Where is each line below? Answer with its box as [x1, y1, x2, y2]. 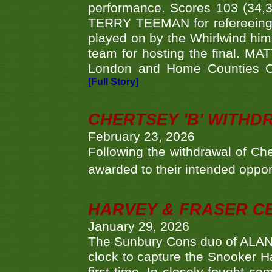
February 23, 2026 [88, 129, 195, 144]
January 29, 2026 [88, 219, 189, 234]
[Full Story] [88, 76, 138, 87]
